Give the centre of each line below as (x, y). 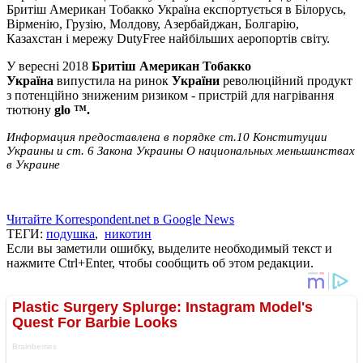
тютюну (29, 110)
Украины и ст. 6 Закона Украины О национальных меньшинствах (181, 151)
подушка (70, 234)
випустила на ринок (114, 81)
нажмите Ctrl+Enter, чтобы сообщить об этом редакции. (160, 263)
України (197, 81)
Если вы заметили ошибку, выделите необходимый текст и (169, 249)
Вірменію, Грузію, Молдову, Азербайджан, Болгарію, (153, 24)
